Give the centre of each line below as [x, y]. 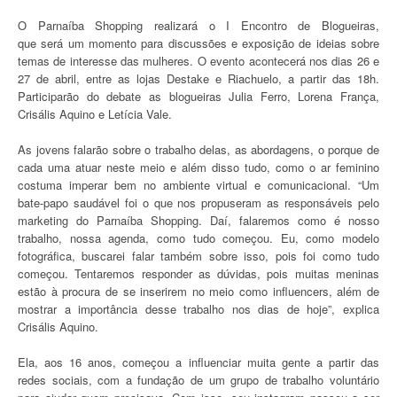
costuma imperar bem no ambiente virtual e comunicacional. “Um [198, 185]
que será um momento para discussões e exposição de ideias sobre [198, 43]
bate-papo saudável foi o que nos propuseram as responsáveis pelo [198, 203]
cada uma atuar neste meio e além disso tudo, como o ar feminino [198, 167]
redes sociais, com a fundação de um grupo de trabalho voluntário [198, 380]
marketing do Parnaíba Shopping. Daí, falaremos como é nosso [198, 221]
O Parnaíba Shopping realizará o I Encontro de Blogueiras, [198, 26]
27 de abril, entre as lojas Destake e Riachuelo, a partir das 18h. [198, 79]
